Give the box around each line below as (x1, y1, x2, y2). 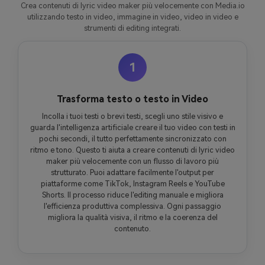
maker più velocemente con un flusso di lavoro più (46, 156, 219, 166)
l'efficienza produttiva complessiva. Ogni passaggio (44, 201, 221, 211)
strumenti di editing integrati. (84, 23, 181, 33)
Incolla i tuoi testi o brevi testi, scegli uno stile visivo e (42, 111, 223, 121)
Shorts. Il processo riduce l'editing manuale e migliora (41, 190, 224, 199)
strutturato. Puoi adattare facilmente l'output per (51, 167, 214, 177)
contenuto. (114, 224, 151, 233)
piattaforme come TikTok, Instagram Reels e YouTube (40, 179, 225, 188)
